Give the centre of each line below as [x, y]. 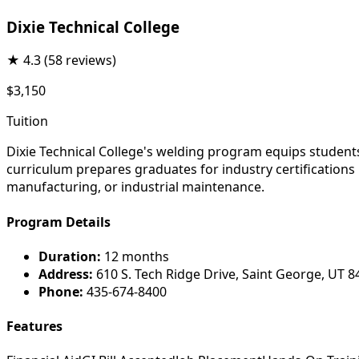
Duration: [70, 256]
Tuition [27, 121]
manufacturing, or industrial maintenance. [135, 187]
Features [34, 327]
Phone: [61, 291]
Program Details [58, 222]
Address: [66, 274]
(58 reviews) [80, 61]
